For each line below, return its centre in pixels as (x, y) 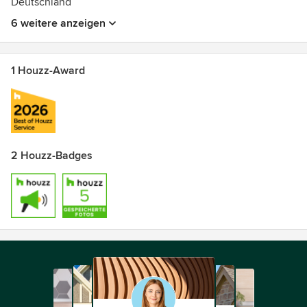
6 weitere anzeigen (58, 23)
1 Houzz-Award (48, 71)
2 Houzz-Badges (52, 156)
